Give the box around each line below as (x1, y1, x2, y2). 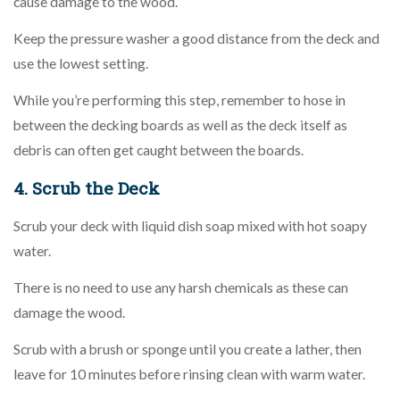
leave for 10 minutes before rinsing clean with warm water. (13, 365, 365, 382)
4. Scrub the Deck (13, 176, 160, 199)
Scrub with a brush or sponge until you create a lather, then (13, 340, 362, 357)
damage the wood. (13, 304, 125, 321)
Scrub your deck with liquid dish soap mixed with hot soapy (13, 217, 367, 234)
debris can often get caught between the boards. (13, 141, 304, 158)
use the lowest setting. (13, 54, 148, 71)
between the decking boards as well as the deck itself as (13, 116, 347, 133)
